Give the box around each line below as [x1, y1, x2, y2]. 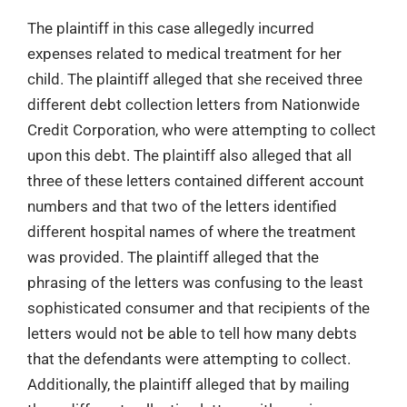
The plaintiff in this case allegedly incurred [27, 18, 314, 37]
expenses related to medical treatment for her [27, 44, 342, 63]
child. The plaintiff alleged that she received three [27, 69, 362, 88]
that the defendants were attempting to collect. [27, 349, 351, 368]
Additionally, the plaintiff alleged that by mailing [27, 374, 350, 393]
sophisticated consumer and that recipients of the [27, 298, 370, 317]
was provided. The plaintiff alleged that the [27, 247, 319, 266]
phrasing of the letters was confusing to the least [27, 273, 363, 292]
